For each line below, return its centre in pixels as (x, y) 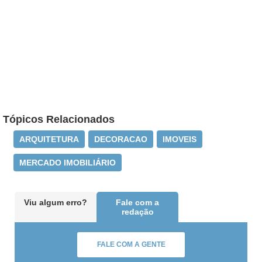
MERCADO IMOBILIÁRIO (68, 163)
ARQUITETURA (49, 139)
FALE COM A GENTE (131, 244)
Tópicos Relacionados (59, 119)
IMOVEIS (180, 139)
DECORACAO (121, 139)
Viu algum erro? (56, 202)
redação (137, 212)
